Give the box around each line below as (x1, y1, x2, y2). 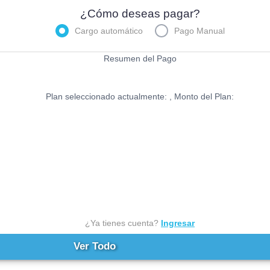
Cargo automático (74, 25, 143, 36)
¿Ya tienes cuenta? (85, 218, 161, 228)
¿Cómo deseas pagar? (80, 7, 200, 20)
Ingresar (161, 218, 195, 228)
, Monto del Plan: (169, 91, 234, 101)
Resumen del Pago (103, 53, 177, 63)
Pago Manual (174, 25, 225, 36)
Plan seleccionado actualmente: (46, 91, 169, 101)
